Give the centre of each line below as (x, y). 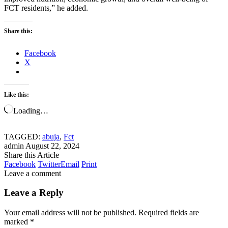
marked (17, 222)
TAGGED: (22, 136)
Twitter (49, 164)
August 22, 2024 (52, 146)
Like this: (17, 94)
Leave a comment (33, 173)
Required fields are (169, 213)
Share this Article (32, 155)
